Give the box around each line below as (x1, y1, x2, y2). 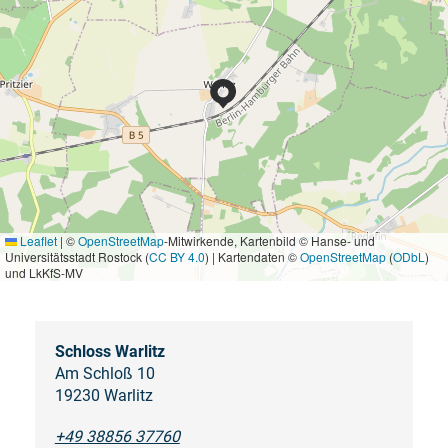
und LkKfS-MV (5, 264, 83, 282)
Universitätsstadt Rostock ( (5, 248, 149, 266)
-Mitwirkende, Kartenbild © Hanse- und (164, 232, 375, 250)
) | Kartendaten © (205, 248, 300, 266)
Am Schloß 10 (54, 364, 155, 384)
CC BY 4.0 (149, 248, 205, 266)
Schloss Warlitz (54, 342, 165, 362)
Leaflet (17, 232, 57, 250)
